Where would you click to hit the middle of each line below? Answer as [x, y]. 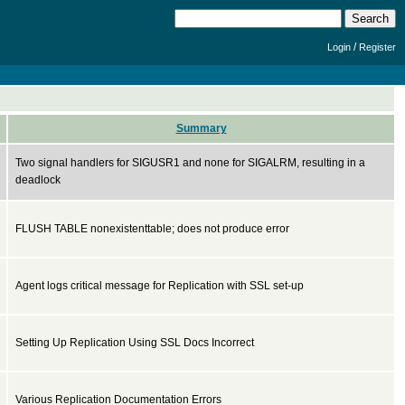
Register [377, 47]
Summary [201, 128]
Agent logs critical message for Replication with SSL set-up [160, 286]
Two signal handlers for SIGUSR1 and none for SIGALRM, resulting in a [190, 163]
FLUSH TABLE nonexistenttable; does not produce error [152, 229]
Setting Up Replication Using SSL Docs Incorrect [135, 343]
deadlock [38, 180]
